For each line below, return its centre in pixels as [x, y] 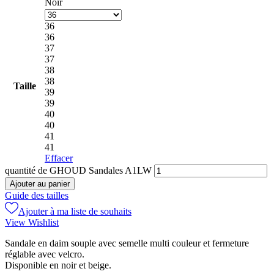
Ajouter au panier [40, 184]
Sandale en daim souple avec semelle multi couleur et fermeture [127, 243]
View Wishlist [32, 223]
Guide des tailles [37, 196]
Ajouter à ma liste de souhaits [75, 212]
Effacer [59, 158]
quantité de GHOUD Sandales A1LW [78, 171]
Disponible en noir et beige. [58, 265]
